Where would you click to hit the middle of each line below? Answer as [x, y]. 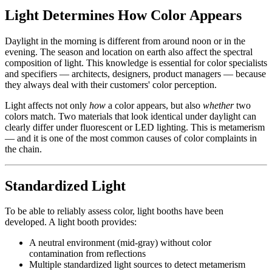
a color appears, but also [154, 105]
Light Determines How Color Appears [123, 15]
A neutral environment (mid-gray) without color [120, 243]
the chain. [23, 149]
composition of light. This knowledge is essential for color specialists [136, 63]
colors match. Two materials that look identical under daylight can [131, 116]
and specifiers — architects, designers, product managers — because [135, 73]
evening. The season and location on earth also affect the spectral [129, 52]
